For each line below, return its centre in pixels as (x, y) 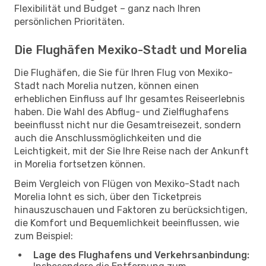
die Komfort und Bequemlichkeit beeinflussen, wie (127, 223)
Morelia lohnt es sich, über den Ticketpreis (108, 197)
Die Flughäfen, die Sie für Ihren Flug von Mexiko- (123, 72)
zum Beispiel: (44, 236)
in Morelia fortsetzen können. (80, 164)
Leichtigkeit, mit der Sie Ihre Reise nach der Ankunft (132, 151)
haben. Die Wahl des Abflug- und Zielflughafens (121, 112)
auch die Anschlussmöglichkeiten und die (108, 138)
